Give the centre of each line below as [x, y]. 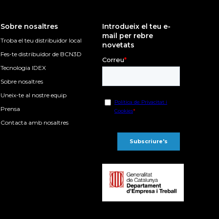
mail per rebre [128, 36]
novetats [119, 45]
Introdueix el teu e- [137, 27]
